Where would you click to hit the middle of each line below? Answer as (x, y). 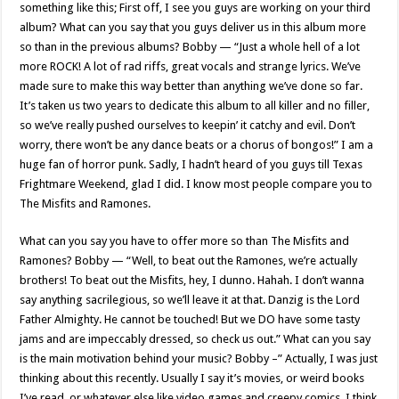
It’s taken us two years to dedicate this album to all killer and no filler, (195, 106)
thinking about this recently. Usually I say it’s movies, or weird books (192, 378)
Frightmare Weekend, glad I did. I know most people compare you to (196, 184)
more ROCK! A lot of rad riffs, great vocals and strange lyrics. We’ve (191, 66)
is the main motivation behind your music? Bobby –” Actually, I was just (199, 358)
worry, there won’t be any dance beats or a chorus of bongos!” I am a (197, 145)
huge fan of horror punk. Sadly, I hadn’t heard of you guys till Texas (191, 164)
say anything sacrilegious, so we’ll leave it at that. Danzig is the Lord (190, 300)
